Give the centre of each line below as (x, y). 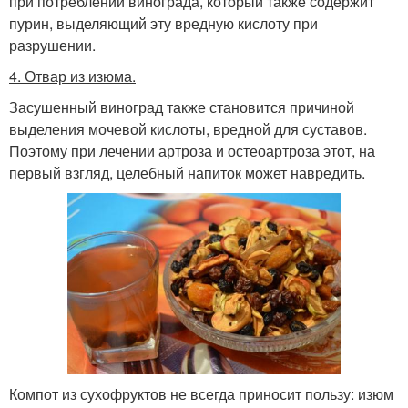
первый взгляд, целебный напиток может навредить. (187, 173)
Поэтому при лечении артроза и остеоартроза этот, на (192, 151)
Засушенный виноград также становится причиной (182, 107)
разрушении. (52, 45)
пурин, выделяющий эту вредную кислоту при (163, 23)
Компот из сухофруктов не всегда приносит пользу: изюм (201, 393)
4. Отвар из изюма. (72, 76)
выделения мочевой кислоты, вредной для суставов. (188, 129)
